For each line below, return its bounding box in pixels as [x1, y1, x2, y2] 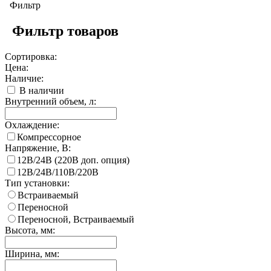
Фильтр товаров [5, 23, 119, 39]
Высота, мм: [5, 225, 55, 236]
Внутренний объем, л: [5, 96, 96, 107]
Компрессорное [17, 132, 81, 143]
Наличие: [5, 73, 44, 84]
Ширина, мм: [5, 249, 59, 260]
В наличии [19, 85, 64, 96]
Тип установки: [5, 178, 70, 189]
